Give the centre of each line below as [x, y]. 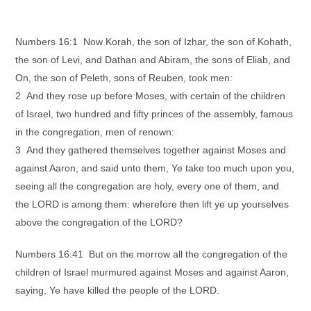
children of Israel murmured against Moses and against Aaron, [152, 272]
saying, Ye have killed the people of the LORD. [118, 290]
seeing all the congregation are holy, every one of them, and [148, 186]
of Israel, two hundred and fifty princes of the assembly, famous [154, 114]
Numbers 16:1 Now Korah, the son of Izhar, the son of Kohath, [154, 42]
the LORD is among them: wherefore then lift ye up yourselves [152, 204]
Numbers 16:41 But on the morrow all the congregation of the [152, 254]
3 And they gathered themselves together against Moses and [151, 150]
